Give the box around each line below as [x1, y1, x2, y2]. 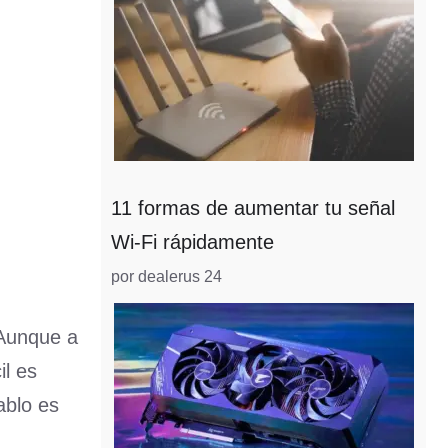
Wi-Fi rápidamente [111, 231, 274, 253]
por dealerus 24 [111, 267, 222, 285]
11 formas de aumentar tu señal [111, 197, 395, 219]
